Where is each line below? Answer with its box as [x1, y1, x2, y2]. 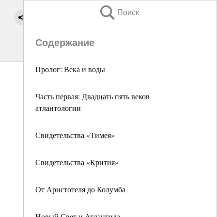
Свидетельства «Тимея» [35, 130, 115, 140]
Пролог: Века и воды [35, 64, 105, 74]
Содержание [35, 37, 94, 48]
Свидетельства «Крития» [35, 157, 119, 167]
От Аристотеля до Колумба [35, 184, 125, 194]
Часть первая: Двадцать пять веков [35, 91, 150, 101]
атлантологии [35, 103, 81, 113]
